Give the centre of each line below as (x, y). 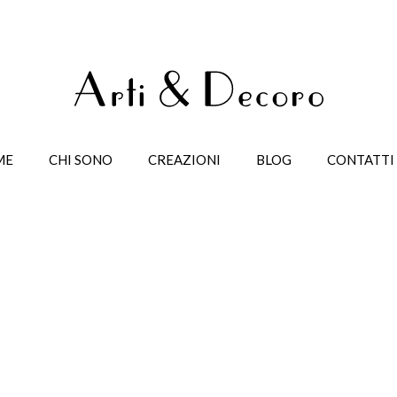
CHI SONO (81, 160)
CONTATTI (361, 160)
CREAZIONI (184, 160)
